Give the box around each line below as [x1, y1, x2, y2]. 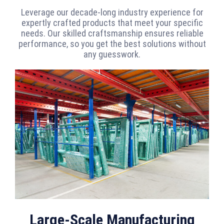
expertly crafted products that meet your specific [21, 17, 203, 28]
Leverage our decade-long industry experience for [20, 7, 203, 18]
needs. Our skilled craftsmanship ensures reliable [20, 28, 203, 39]
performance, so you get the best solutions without [18, 38, 206, 49]
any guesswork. [83, 49, 140, 60]
